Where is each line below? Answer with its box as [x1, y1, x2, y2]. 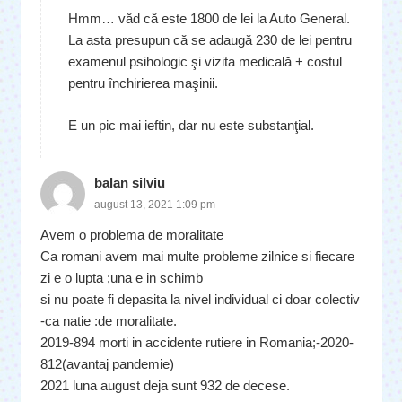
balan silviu [94, 174, 165, 190]
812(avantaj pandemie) [40, 355, 174, 371]
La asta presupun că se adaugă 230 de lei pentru [68, 32, 352, 48]
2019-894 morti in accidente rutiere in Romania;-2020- [40, 334, 354, 350]
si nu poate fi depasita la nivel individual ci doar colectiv [40, 291, 360, 307]
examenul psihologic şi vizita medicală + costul [68, 54, 342, 70]
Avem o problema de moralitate [40, 226, 223, 242]
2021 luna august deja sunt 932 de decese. [40, 377, 290, 393]
